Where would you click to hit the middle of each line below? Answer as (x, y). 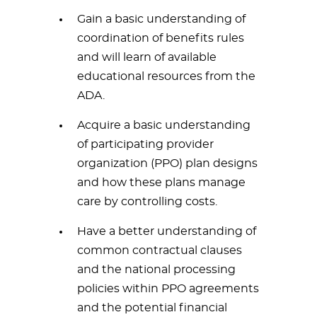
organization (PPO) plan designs (167, 163)
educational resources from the (166, 76)
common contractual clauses (160, 250)
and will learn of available (147, 57)
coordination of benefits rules (161, 38)
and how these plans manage (161, 183)
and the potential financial (152, 308)
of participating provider (145, 144)
